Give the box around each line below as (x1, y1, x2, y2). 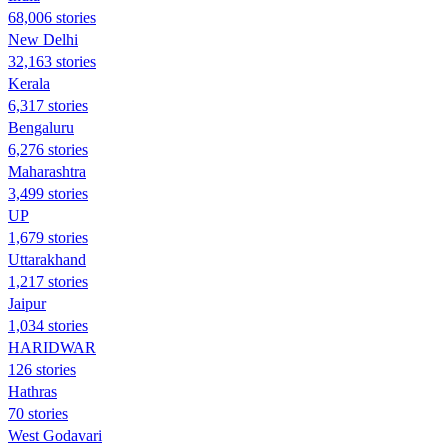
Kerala (8, 74, 50, 92)
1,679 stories (8, 228, 88, 246)
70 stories (8, 404, 68, 422)
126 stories (8, 360, 76, 378)
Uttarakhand (8, 250, 86, 268)
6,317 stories (8, 96, 88, 114)
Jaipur (8, 294, 46, 312)
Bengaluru (8, 118, 74, 136)
